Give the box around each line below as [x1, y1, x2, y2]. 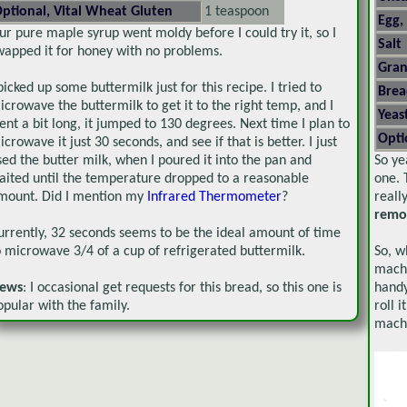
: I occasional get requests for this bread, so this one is [23, 280, 342, 295]
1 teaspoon [204, 4, 269, 19]
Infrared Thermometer [147, 189, 282, 204]
